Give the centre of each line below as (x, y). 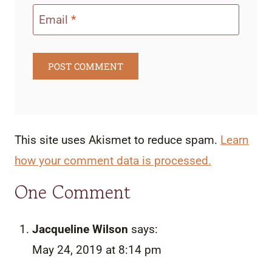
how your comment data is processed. (113, 161)
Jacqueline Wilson (80, 229)
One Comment (73, 192)
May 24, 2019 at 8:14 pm (97, 250)
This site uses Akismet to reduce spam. (117, 140)
